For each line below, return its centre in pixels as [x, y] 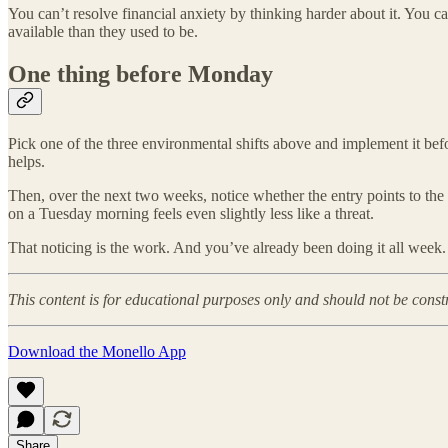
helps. [26, 161]
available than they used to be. [103, 31]
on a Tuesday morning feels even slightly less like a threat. [191, 213]
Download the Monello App [97, 351]
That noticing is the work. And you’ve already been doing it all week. [227, 247]
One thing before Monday [140, 73]
